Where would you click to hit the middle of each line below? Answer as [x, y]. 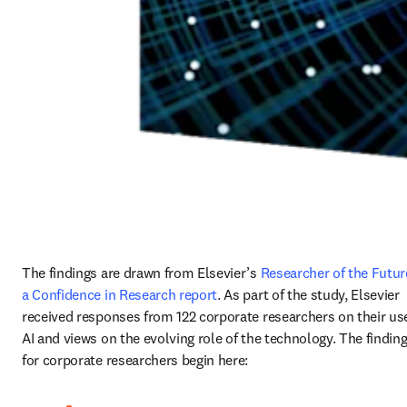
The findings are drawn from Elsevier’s [141, 273]
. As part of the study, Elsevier [308, 294]
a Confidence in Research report [120, 294]
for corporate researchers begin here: [135, 360]
